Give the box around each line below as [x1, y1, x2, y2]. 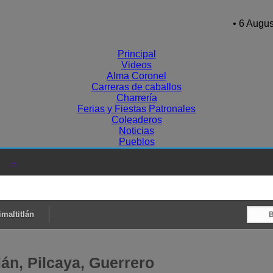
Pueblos [118, 136, 155, 147]
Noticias [119, 126, 154, 136]
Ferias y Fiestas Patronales [77, 104, 196, 114]
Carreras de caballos [91, 82, 182, 92]
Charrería [116, 93, 157, 103]
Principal [117, 49, 156, 59]
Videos [121, 60, 152, 70]
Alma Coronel [107, 71, 166, 81]
